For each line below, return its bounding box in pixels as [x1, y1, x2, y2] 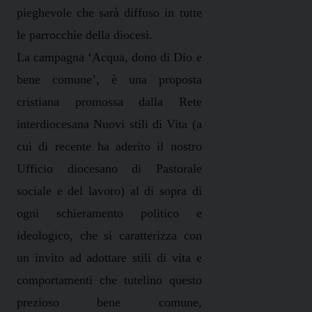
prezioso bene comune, [17, 295, 202, 310]
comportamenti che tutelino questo [17, 273, 202, 288]
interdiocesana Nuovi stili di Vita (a [17, 117, 202, 132]
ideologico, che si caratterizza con [17, 228, 202, 243]
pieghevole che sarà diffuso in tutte [17, 6, 202, 20]
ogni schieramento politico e [17, 206, 202, 221]
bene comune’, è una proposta [17, 72, 202, 87]
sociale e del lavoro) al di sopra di [17, 184, 202, 198]
